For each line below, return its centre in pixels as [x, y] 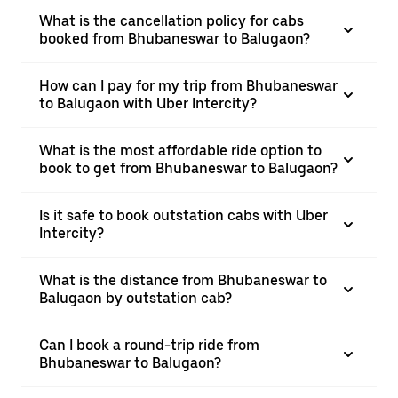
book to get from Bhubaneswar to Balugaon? [188, 168]
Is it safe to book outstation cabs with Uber [183, 215]
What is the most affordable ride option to [180, 151]
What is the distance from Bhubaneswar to [183, 280]
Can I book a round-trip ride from [149, 345]
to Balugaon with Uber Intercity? [148, 103]
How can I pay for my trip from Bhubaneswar [188, 86]
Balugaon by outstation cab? [135, 298]
